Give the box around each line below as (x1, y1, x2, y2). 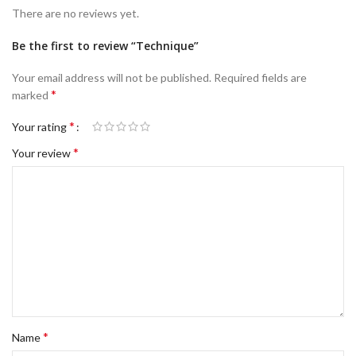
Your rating (12, 120, 69, 134)
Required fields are (214, 71, 307, 85)
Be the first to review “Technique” (12, 38, 199, 54)
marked (12, 88, 51, 103)
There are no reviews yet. (12, 6, 139, 21)
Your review (12, 146, 73, 161)
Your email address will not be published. (12, 71, 211, 85)
